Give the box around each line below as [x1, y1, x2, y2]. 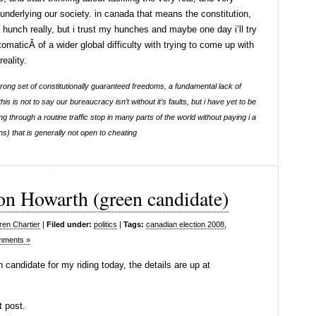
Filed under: [47, 220, 92, 229]
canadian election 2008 [146, 220, 224, 229]
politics [94, 220, 117, 229]
